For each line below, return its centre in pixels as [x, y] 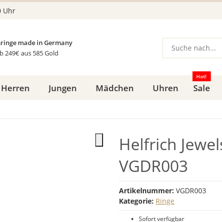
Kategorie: [137, 201]
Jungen [62, 88]
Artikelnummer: [147, 191]
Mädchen [114, 88]
